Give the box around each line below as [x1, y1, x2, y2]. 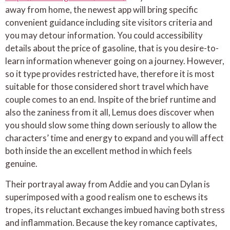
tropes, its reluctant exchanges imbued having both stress [5, 204, 225, 215]
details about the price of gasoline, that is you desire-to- [5, 43, 219, 54]
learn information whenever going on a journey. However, [5, 55, 224, 67]
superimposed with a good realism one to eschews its [5, 191, 208, 202]
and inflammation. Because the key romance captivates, [5, 217, 217, 228]
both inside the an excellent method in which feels [5, 145, 192, 157]
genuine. [5, 158, 37, 169]
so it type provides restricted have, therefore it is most [5, 68, 215, 80]
